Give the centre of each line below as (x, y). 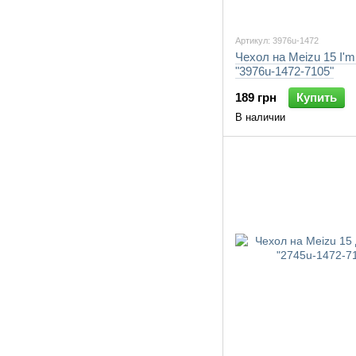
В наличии (260, 117)
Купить (317, 97)
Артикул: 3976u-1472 (277, 41)
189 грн (256, 97)
